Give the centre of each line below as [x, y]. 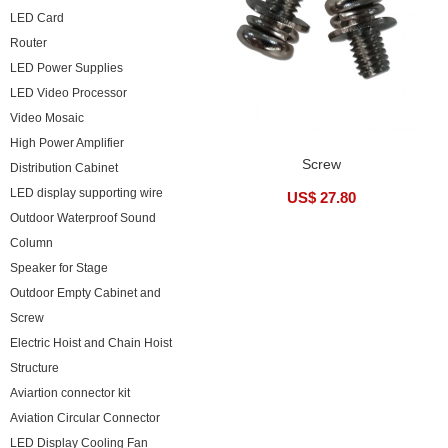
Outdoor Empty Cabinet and [85, 293]
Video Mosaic [47, 118]
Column [31, 243]
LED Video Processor [68, 93]
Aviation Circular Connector [85, 418]
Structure [34, 368]
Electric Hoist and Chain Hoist [91, 343]
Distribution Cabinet [64, 168]
